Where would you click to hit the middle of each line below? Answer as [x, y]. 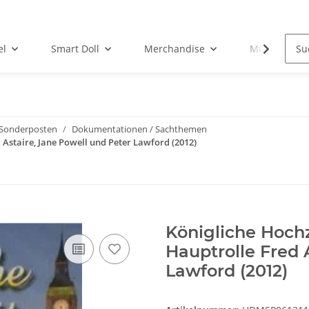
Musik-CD [271, 49]
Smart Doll [75, 49]
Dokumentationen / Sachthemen [139, 129]
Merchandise [174, 49]
